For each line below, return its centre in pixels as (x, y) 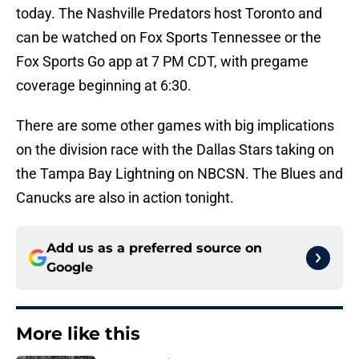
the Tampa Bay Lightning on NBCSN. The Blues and (179, 174)
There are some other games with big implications (175, 126)
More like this (78, 334)
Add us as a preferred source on (154, 248)
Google (70, 268)
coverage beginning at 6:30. (104, 86)
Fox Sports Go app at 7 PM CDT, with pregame (162, 62)
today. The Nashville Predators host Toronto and (169, 14)
